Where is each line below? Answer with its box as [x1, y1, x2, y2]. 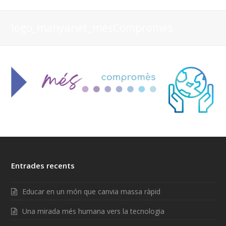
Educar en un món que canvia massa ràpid [22, 187, 161, 197]
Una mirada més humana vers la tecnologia [22, 206, 165, 216]
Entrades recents [11, 160, 75, 171]
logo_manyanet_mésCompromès [11, 20, 174, 35]
